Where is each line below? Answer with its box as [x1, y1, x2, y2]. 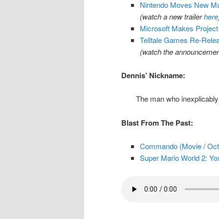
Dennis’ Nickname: [121, 70, 185, 81]
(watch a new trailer [139, 11, 204, 22]
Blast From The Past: [121, 117, 193, 128]
